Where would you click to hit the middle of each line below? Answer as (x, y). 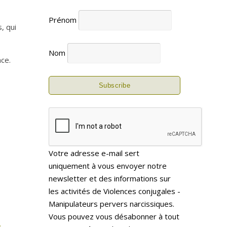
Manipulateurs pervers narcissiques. (111, 203)
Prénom (64, 20)
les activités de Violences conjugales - (115, 191)
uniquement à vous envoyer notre (108, 165)
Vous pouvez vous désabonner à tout (114, 216)
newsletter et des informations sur (110, 178)
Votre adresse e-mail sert (94, 153)
